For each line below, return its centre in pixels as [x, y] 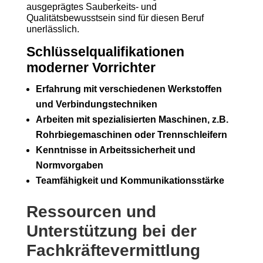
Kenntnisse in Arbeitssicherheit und [115, 150]
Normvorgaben [69, 165]
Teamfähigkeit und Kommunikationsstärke [130, 181]
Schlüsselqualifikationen [105, 52]
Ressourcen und [91, 212]
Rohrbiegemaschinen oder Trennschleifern [131, 135]
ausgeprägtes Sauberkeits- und [91, 7]
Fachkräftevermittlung [113, 250]
